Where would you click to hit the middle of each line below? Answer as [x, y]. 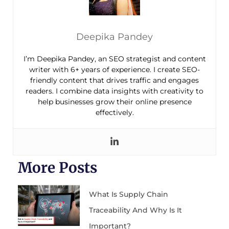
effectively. [114, 113]
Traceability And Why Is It [135, 210]
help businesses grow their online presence [114, 102]
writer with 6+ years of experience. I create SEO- [114, 70]
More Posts [58, 168]
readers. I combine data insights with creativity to [114, 91]
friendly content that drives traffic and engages [114, 81]
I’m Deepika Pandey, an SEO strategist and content [114, 59]
